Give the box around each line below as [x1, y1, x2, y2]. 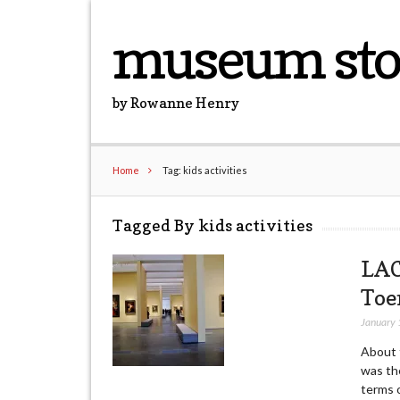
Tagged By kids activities [112, 216, 313, 235]
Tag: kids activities [161, 164, 248, 176]
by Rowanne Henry [112, 94, 240, 112]
